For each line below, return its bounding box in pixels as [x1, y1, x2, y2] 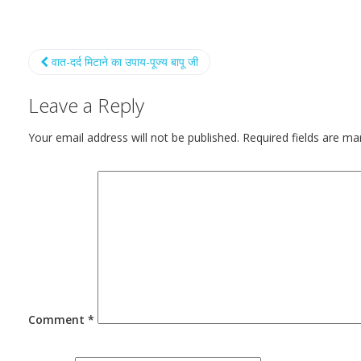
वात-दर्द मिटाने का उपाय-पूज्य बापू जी [48, 54, 198, 69]
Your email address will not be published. [28, 130, 239, 145]
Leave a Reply [28, 92, 144, 118]
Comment [28, 312, 88, 327]
